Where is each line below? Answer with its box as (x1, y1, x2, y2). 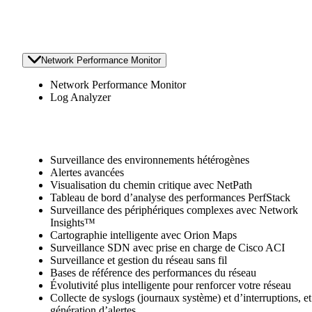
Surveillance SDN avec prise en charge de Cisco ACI (50, 242, 285, 254)
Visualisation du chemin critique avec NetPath (50, 179, 252, 192)
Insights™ (50, 217, 95, 229)
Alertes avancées (50, 166, 124, 179)
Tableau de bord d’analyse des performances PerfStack (50, 192, 290, 204)
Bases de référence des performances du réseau (50, 267, 256, 279)
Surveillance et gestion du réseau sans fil (50, 254, 227, 267)
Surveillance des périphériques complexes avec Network (50, 204, 298, 217)
